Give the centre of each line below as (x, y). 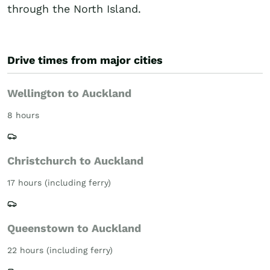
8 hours (23, 115)
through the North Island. (74, 9)
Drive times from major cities (85, 60)
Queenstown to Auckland (74, 228)
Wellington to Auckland (69, 93)
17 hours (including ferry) (59, 183)
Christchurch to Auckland (75, 161)
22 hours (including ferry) (60, 250)
